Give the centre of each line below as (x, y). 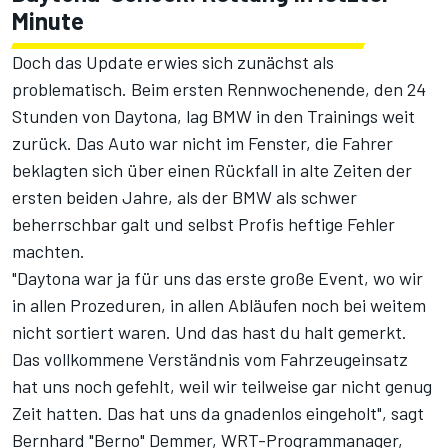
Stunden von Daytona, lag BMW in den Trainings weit (213, 116)
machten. (48, 251)
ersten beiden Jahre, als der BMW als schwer (184, 197)
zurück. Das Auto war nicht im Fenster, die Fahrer (202, 143)
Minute (48, 21)
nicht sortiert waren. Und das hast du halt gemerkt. (209, 332)
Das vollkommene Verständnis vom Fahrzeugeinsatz (210, 359)
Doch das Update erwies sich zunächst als (173, 62)
